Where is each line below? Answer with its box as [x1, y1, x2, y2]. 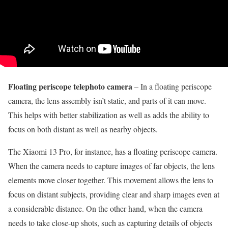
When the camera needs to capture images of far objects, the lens [8, 160, 215, 172]
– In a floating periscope [132, 81, 212, 92]
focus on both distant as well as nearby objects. [8, 124, 158, 135]
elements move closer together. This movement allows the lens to [8, 175, 213, 186]
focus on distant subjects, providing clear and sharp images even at [8, 189, 219, 200]
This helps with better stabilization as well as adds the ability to [8, 109, 209, 121]
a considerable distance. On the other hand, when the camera [8, 203, 203, 214]
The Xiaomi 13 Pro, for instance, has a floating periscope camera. [8, 146, 217, 157]
